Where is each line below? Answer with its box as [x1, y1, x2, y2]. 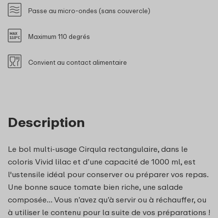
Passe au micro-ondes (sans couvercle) [28, 6, 150, 15]
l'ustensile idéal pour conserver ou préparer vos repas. [8, 169, 208, 179]
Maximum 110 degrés [28, 32, 90, 40]
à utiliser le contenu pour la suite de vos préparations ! [8, 207, 210, 217]
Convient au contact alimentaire [28, 58, 127, 66]
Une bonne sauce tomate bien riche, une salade [8, 182, 183, 192]
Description [8, 113, 85, 130]
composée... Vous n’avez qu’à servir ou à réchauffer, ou [8, 194, 206, 204]
